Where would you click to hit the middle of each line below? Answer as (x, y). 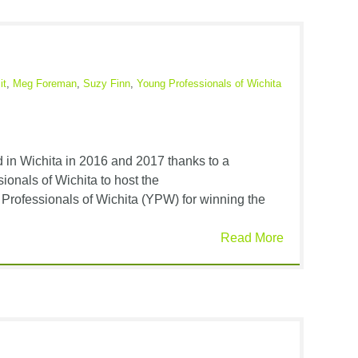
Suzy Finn (107, 84)
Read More (252, 237)
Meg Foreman (45, 84)
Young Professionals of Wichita (209, 84)
